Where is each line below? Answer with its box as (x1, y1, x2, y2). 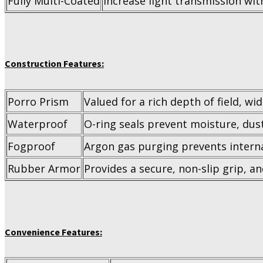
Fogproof (8, 139, 55, 154)
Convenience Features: (5, 225, 102, 238)
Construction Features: (5, 58, 104, 70)
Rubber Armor (8, 161, 80, 176)
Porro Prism (8, 95, 69, 109)
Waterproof (8, 117, 68, 131)
